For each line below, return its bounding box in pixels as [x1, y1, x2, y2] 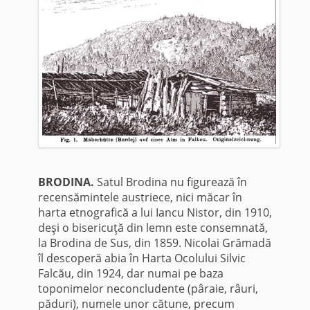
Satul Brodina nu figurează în [96, 174, 247, 190]
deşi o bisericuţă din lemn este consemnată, [37, 219, 268, 235]
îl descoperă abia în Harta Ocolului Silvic [37, 250, 246, 266]
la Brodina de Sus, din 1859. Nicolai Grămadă [37, 235, 271, 250]
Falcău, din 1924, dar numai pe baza [37, 265, 224, 281]
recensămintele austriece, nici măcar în [37, 189, 242, 205]
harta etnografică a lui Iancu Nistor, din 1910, [37, 204, 272, 220]
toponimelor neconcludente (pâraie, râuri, [37, 280, 258, 296]
